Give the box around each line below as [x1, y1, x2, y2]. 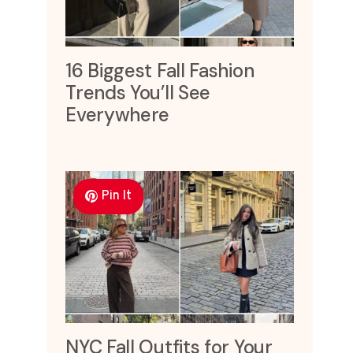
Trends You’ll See [65, 80, 211, 105]
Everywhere [65, 102, 170, 127]
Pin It [101, 188, 132, 204]
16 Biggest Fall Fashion [65, 58, 255, 83]
